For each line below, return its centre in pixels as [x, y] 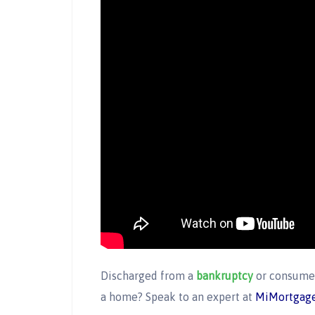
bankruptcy [225, 276]
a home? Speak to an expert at [178, 297]
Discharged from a [148, 276]
